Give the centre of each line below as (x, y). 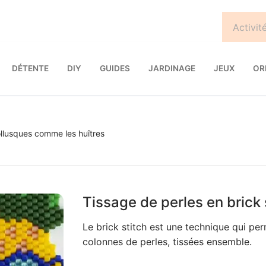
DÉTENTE (30, 68)
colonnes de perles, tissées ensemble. (167, 241)
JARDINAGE (172, 68)
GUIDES (115, 68)
